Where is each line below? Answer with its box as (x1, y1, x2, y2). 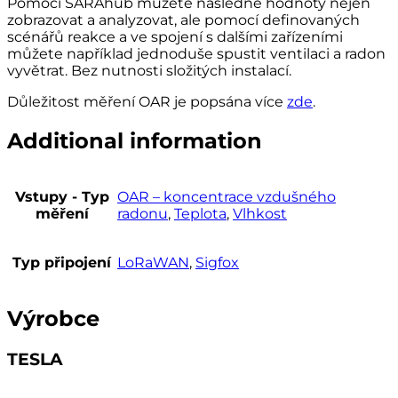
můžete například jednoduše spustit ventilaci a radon (7, 44, 386, 62)
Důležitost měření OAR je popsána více (7, 92, 287, 110)
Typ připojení (12, 253, 111, 271)
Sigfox (195, 253, 239, 271)
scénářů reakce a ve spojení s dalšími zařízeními (7, 28, 343, 45)
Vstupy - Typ (14, 187, 109, 205)
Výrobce (7, 305, 99, 331)
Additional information (7, 127, 262, 154)
